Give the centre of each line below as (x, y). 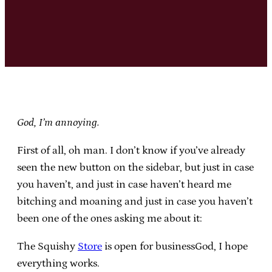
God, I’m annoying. (58, 122)
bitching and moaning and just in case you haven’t (135, 201)
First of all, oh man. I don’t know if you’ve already (131, 150)
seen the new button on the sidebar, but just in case (135, 167)
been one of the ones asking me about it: (110, 218)
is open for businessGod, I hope (175, 246)
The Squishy (47, 246)
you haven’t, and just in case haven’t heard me (124, 184)
